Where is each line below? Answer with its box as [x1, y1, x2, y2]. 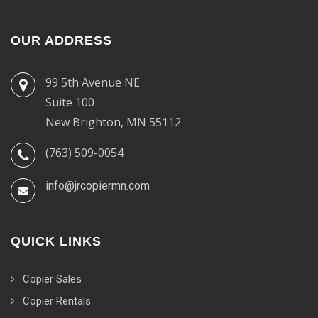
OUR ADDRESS [11, 33, 112, 48]
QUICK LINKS [11, 234, 102, 248]
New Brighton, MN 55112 [45, 114, 181, 130]
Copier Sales [23, 272, 82, 285]
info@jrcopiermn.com [45, 178, 150, 192]
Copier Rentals [23, 294, 91, 307]
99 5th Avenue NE [45, 74, 140, 90]
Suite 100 [45, 94, 94, 110]
